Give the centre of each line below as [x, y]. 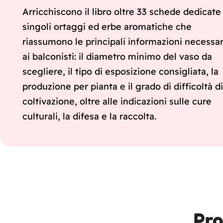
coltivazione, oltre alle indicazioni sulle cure [117, 102]
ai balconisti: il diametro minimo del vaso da [117, 57]
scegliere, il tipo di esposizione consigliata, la [120, 72]
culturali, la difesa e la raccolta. [89, 116]
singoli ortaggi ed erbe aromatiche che [107, 27]
